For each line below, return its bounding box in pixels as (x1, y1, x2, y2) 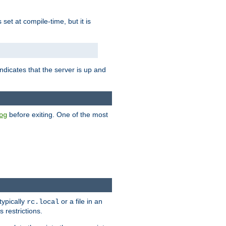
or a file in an (59, 197, 102, 206)
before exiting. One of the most (7, 110, 108, 119)
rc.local (27, 198, 59, 206)
